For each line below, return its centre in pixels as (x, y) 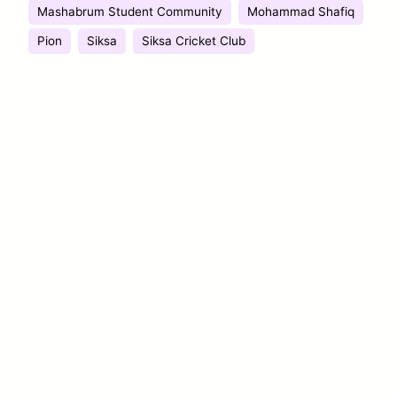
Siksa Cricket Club (194, 40)
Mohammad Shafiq (301, 11)
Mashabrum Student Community (130, 11)
